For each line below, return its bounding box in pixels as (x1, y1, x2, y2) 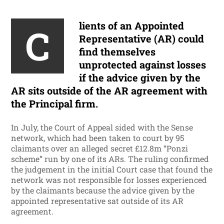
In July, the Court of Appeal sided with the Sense (11, 122, 193, 133)
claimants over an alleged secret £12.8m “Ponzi (11, 143, 188, 154)
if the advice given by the (79, 71, 201, 84)
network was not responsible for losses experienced (11, 174, 207, 185)
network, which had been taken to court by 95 (11, 132, 184, 143)
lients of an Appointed (79, 19, 184, 32)
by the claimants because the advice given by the (11, 185, 195, 196)
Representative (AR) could (79, 32, 204, 45)
